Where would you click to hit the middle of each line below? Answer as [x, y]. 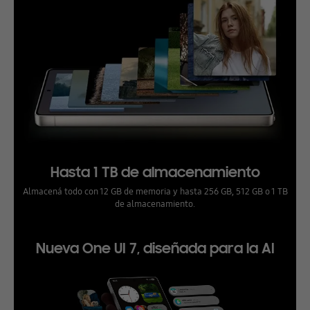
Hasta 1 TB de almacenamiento [155, 173]
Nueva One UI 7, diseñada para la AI [155, 248]
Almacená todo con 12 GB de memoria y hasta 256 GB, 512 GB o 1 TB [155, 191]
